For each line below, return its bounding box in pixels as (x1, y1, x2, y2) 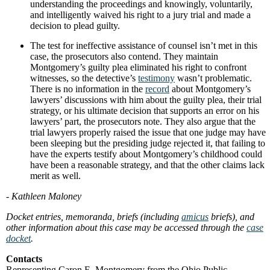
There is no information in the (30, 84, 145, 94)
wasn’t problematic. (175, 73, 252, 83)
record (145, 84, 169, 94)
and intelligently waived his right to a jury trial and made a (30, 10, 251, 20)
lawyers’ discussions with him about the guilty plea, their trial (30, 95, 262, 105)
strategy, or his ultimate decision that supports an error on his (30, 105, 259, 116)
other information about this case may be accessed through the (6, 222, 246, 233)
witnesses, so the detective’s (30, 73, 138, 83)
